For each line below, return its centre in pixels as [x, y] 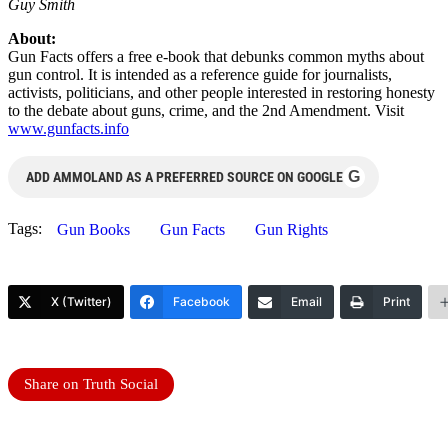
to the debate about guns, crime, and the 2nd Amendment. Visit [206, 110]
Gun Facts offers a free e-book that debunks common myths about [216, 56]
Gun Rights [291, 229]
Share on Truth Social [91, 383]
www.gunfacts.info [68, 128]
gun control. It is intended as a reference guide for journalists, [200, 74]
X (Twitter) [81, 301]
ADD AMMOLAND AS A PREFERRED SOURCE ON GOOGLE [184, 176]
